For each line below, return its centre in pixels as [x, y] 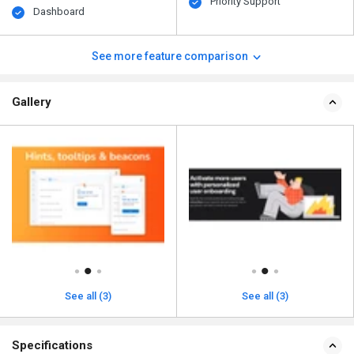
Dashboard [59, 12]
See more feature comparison [171, 56]
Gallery [32, 102]
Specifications [52, 345]
